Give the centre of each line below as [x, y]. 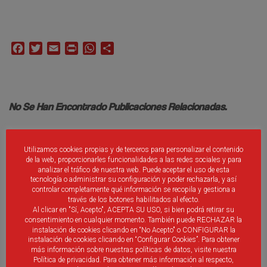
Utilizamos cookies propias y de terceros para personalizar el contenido [133, 149]
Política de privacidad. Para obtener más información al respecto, [133, 260]
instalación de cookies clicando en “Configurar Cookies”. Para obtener [133, 240]
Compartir [134, 48]
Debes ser [29, 188]
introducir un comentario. [141, 188]
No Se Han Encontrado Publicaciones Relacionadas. [118, 106]
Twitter [57, 48]
